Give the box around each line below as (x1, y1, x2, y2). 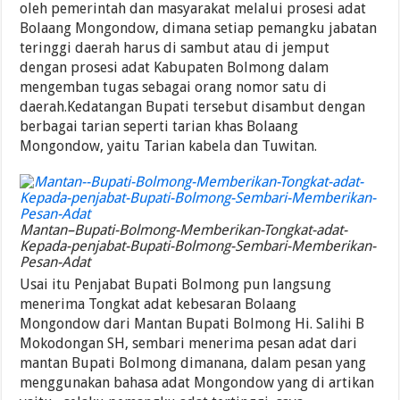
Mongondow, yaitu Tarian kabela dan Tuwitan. (20, 137, 318, 155)
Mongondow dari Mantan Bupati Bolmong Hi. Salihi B (20, 315, 365, 333)
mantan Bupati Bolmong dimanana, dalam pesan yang (20, 354, 367, 372)
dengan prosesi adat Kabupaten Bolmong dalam (20, 59, 329, 77)
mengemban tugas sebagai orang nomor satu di (20, 79, 328, 96)
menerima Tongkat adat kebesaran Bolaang (20, 296, 297, 313)
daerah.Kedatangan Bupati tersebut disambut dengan (20, 98, 366, 116)
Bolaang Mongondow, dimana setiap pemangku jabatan (20, 20, 378, 37)
